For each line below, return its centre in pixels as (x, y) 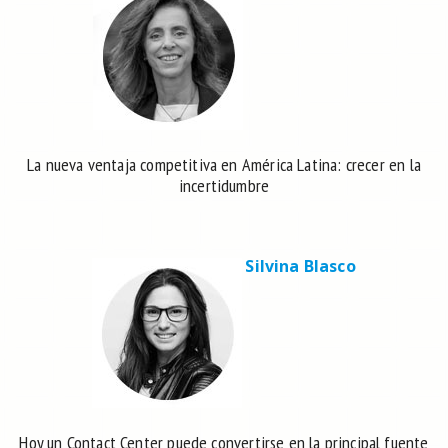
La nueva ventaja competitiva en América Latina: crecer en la (224, 165)
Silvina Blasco (300, 266)
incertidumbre (224, 186)
